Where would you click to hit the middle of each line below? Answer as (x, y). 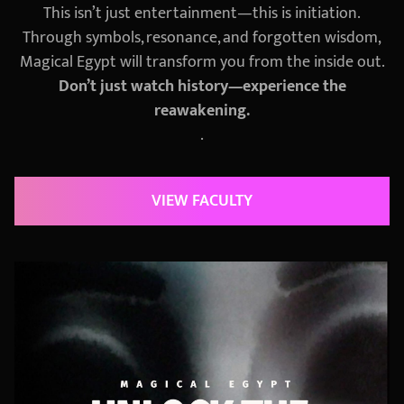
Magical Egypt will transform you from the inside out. (202, 62)
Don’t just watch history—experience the (202, 86)
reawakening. (202, 110)
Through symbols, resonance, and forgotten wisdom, (202, 37)
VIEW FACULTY (202, 201)
